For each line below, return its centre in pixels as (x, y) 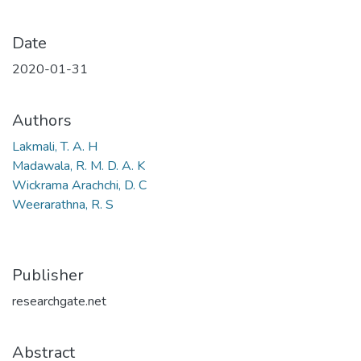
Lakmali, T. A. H (55, 147)
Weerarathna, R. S (63, 205)
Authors (42, 121)
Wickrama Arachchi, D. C (79, 186)
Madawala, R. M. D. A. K (79, 166)
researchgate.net (59, 302)
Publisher (48, 276)
